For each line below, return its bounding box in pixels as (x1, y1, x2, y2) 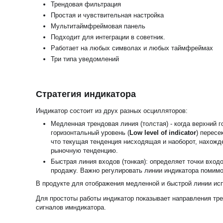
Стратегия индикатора (36, 89, 136, 99)
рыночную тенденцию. (51, 147, 120, 154)
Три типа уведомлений (51, 55, 119, 63)
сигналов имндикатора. (36, 204, 107, 211)
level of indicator (144, 129, 197, 136)
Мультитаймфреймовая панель (51, 22, 146, 30)
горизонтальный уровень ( (51, 129, 130, 136)
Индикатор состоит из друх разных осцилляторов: (36, 107, 188, 114)
